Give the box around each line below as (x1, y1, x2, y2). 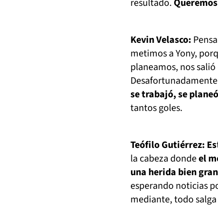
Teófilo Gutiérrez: (130, 138, 207, 152)
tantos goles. (130, 101, 184, 115)
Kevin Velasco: (130, 33, 191, 47)
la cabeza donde (130, 152, 199, 165)
